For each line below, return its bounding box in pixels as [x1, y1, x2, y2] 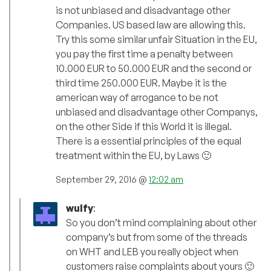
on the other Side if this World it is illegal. [56, 120, 232, 133]
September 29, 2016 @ [56, 174, 149, 185]
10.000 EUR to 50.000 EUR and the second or [56, 62, 252, 75]
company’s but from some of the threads [66, 231, 247, 244]
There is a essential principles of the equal [56, 135, 241, 148]
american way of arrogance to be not [56, 91, 218, 104]
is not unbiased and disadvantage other [56, 4, 230, 17]
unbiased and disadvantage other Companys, [56, 106, 258, 119]
